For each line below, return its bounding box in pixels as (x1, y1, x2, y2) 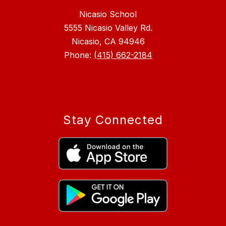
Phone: (64, 50, 94, 61)
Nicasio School (79, 9, 137, 20)
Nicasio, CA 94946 (71, 36, 145, 47)
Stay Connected (63, 112, 163, 128)
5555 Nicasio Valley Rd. (64, 23, 152, 33)
